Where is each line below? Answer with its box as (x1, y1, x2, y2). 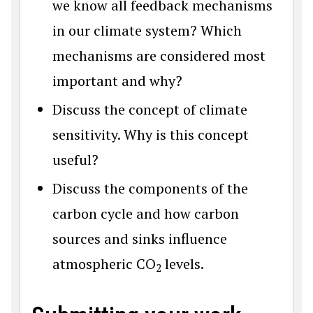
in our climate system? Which (52, 20, 242, 40)
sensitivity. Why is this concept (52, 124, 249, 144)
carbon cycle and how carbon (52, 203, 239, 223)
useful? (52, 150, 99, 169)
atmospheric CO (52, 254, 156, 273)
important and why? (52, 71, 182, 90)
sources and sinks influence (52, 228, 227, 248)
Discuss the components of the (52, 178, 248, 198)
